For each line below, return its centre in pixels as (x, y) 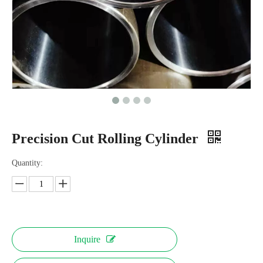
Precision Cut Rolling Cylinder (107, 139)
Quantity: (27, 163)
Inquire (87, 239)
